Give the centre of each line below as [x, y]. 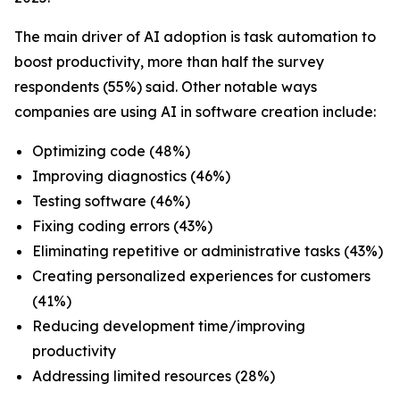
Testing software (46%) [111, 201]
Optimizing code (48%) [111, 151]
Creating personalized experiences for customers [201, 276]
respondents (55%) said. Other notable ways [166, 87]
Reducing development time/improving [169, 326]
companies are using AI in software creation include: [195, 112]
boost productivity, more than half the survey [169, 62]
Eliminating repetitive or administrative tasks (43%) [208, 251]
